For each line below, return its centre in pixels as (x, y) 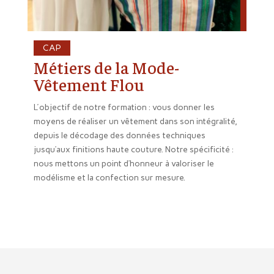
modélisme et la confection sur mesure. (109, 178)
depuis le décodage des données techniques (119, 136)
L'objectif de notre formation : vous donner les (124, 108)
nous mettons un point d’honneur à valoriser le (124, 164)
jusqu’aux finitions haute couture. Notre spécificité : (133, 150)
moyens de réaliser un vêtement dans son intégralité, (135, 122)
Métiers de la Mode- (106, 67)
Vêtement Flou (89, 84)
